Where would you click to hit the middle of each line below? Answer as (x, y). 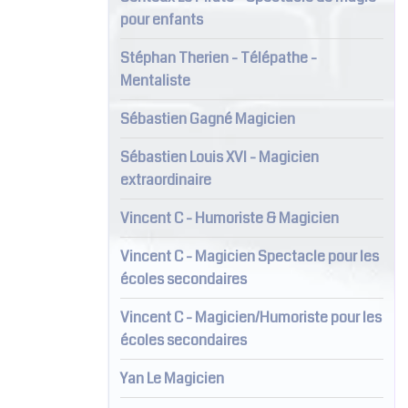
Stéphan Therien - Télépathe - (218, 57)
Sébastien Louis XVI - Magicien (219, 157)
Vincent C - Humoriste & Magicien (229, 218)
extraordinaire (165, 179)
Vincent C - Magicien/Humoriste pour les (250, 317)
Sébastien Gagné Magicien (207, 118)
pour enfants (161, 19)
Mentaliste (155, 80)
